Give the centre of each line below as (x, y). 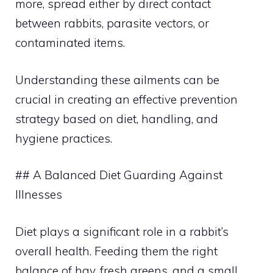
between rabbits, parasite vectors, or (112, 23)
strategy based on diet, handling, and (117, 119)
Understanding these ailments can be (117, 80)
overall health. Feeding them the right (116, 251)
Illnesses (39, 194)
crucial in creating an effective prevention (126, 99)
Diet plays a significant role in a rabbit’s (122, 231)
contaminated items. (70, 43)
